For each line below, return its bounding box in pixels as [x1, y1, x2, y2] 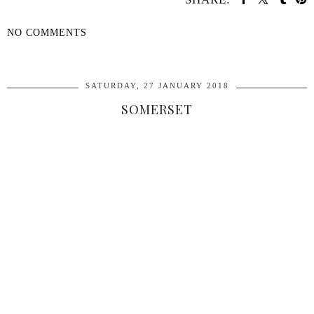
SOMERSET [121, 101, 193, 118]
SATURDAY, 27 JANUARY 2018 [85, 81, 229, 90]
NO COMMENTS [7, 27, 87, 38]
